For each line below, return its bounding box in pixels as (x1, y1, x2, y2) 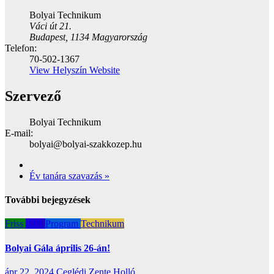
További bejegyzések (5, 194, 91, 205)
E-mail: (5, 127, 33, 138)
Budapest (29, 31, 65, 42)
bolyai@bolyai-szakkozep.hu (29, 138, 142, 149)
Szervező (5, 87, 61, 104)
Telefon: (5, 42, 37, 53)
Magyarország (92, 31, 147, 42)
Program (45, 218, 81, 229)
